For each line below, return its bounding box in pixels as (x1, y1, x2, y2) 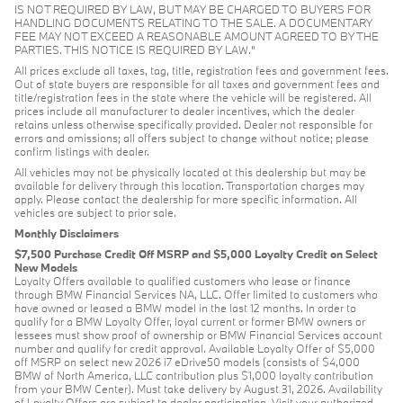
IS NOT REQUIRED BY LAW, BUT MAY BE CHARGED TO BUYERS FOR (14, 2, 371, 16)
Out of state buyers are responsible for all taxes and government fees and (14, 76, 380, 91)
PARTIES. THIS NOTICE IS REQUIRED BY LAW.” (14, 42, 255, 57)
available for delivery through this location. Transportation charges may (14, 178, 364, 193)
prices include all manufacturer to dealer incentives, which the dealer (14, 103, 354, 118)
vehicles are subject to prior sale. (14, 205, 176, 219)
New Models (14, 260, 77, 274)
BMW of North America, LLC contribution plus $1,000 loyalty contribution (14, 368, 373, 382)
